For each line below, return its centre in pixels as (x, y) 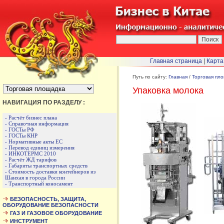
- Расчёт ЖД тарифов (31, 159)
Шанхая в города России (35, 177)
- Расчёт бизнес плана (31, 117)
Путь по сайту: (150, 77)
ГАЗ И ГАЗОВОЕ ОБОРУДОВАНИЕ (56, 213)
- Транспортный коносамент (39, 183)
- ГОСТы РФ (20, 129)
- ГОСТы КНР (21, 135)
